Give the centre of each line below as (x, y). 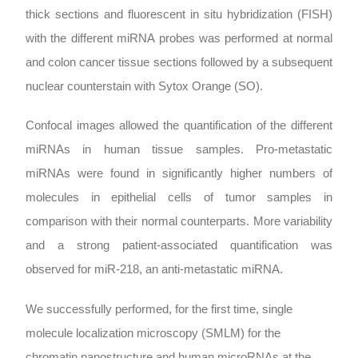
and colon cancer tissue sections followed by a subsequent (179, 63)
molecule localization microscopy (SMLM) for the (153, 333)
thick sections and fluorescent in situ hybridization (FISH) (179, 15)
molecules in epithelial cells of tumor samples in (179, 198)
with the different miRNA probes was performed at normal (179, 39)
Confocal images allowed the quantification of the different (179, 126)
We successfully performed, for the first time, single (159, 309)
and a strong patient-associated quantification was (179, 246)
